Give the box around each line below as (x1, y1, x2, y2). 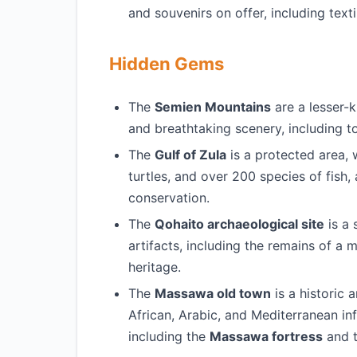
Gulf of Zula (155, 147, 226, 163)
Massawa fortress (210, 328, 323, 344)
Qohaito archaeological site (155, 216, 324, 232)
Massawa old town (155, 285, 271, 301)
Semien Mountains (155, 99, 271, 115)
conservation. (128, 190, 210, 206)
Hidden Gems (109, 53, 224, 74)
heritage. (128, 259, 181, 275)
